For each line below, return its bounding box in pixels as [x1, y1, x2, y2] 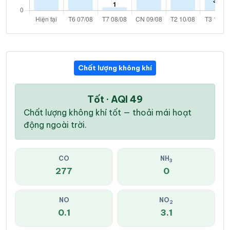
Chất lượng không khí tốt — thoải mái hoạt [24, 107, 191, 118]
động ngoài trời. [24, 120, 87, 130]
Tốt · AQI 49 [87, 93, 143, 106]
